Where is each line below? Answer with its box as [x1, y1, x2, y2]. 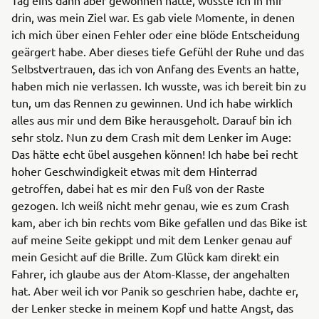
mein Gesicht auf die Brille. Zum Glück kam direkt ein [11, 249, 279, 263]
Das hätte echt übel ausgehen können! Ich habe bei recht [11, 146, 298, 161]
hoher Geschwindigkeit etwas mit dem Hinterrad [11, 163, 257, 178]
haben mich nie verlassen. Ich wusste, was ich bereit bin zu [11, 78, 306, 93]
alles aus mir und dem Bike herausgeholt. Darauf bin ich [11, 112, 292, 127]
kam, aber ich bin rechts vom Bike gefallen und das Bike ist [11, 214, 307, 229]
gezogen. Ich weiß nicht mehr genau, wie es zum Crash [11, 197, 289, 212]
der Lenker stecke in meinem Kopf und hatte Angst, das [11, 300, 293, 315]
